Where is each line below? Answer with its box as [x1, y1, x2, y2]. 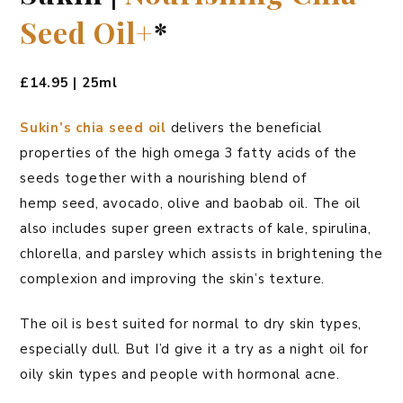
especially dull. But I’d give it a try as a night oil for [20, 340, 369, 359]
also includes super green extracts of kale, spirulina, [20, 219, 372, 238]
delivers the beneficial [166, 119, 322, 138]
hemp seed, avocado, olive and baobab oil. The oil [20, 194, 361, 213]
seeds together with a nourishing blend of [20, 169, 307, 188]
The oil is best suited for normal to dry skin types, [20, 315, 362, 334]
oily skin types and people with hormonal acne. [20, 365, 340, 384]
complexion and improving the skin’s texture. [20, 270, 325, 289]
